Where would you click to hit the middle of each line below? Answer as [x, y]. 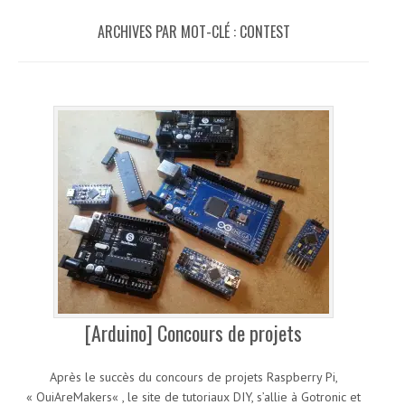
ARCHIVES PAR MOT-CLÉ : [168, 32]
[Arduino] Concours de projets [193, 333]
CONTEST [264, 32]
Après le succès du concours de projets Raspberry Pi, [193, 377]
